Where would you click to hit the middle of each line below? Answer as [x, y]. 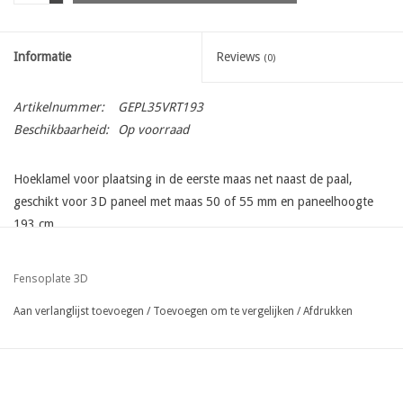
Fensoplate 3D [51, 278]
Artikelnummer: [59, 107]
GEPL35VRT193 [161, 107]
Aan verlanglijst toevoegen [79, 311]
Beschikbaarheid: [61, 129]
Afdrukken [328, 311]
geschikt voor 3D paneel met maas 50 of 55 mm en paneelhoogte [193, 201]
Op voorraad [153, 129]
